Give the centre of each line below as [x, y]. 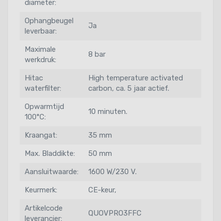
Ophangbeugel [49, 20]
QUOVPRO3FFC [115, 213]
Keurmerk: [41, 190]
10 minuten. [108, 111]
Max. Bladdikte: [50, 153]
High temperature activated [136, 78]
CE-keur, [102, 190]
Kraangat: [41, 135]
